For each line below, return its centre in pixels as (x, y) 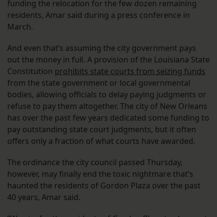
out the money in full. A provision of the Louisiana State (108, 59)
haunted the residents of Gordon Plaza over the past (104, 185)
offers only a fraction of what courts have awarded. (102, 141)
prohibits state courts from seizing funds (130, 71)
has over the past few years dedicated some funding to (108, 117)
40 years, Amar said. (45, 197)
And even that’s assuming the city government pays (102, 48)
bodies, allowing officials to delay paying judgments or (107, 94)
